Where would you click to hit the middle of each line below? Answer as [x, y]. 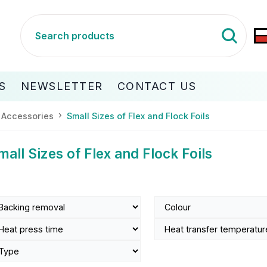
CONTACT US [157, 86]
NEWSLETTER [62, 86]
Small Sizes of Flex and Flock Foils [138, 116]
